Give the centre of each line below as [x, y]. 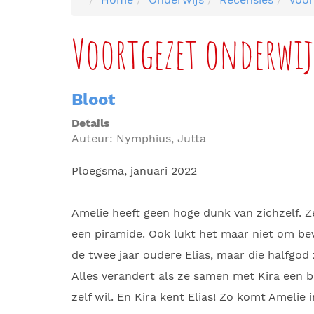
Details [91, 123]
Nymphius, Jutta [161, 138]
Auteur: [94, 138]
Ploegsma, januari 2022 [134, 171]
